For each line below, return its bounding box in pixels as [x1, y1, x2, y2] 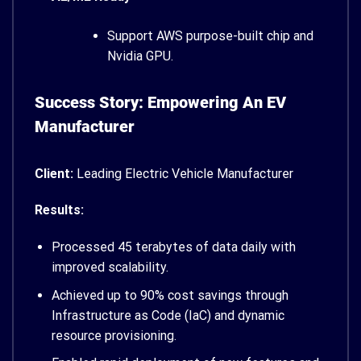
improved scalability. [51, 259, 168, 275]
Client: [35, 166, 73, 182]
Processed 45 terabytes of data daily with [51, 239, 296, 255]
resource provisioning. [51, 327, 176, 343]
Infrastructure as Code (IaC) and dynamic [51, 307, 284, 323]
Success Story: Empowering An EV [35, 93, 286, 113]
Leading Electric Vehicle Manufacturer [73, 166, 293, 182]
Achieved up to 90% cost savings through [51, 287, 288, 303]
